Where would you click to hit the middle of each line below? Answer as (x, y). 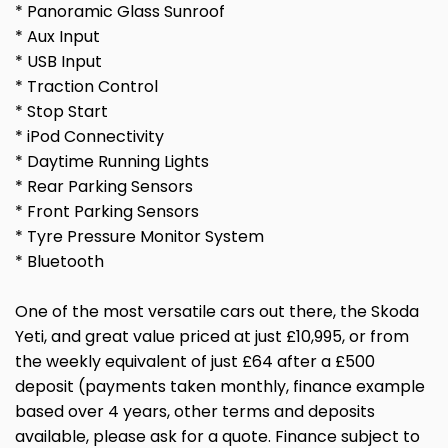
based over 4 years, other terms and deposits (195, 411)
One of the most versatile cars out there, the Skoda (217, 311)
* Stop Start (61, 111)
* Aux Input (57, 36)
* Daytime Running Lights (112, 161)
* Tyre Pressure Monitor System (139, 236)
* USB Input (58, 61)
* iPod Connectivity (89, 136)
